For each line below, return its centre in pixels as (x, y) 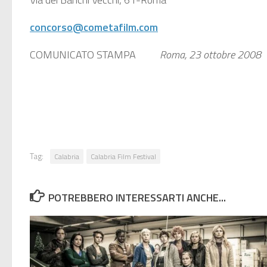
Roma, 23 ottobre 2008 (210, 55)
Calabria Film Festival (123, 157)
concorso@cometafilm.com (94, 27)
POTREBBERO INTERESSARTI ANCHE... (137, 198)
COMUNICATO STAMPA (95, 55)
